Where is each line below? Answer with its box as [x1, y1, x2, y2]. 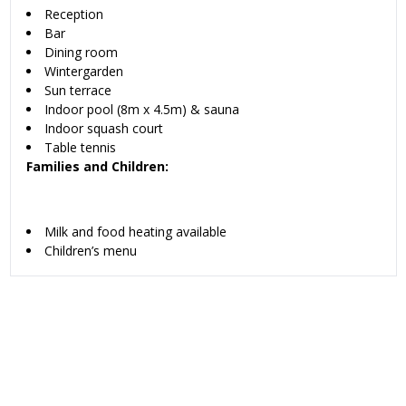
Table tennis [44, 138, 116, 156]
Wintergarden [44, 62, 123, 80]
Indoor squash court [44, 119, 163, 137]
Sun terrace [44, 81, 111, 99]
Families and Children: [26, 157, 169, 175]
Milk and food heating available [44, 222, 227, 240]
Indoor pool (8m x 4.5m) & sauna [44, 100, 239, 118]
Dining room [44, 43, 118, 61]
